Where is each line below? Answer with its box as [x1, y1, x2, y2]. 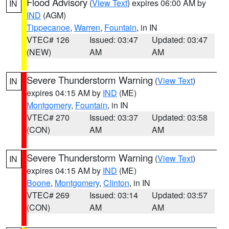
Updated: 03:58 [152, 111, 208, 123]
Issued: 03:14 [89, 189, 138, 201]
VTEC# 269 [27, 189, 70, 201]
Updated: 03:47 [152, 34, 208, 45]
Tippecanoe [27, 21, 70, 33]
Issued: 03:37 [89, 111, 138, 123]
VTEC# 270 [27, 111, 70, 123]
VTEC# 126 [27, 34, 70, 45]
